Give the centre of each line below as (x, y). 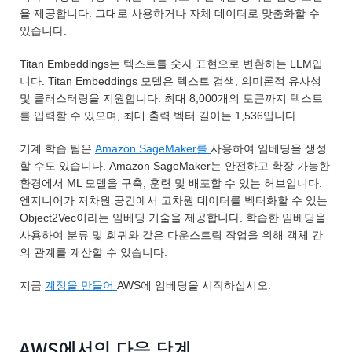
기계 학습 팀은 (57, 149)
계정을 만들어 (81, 286)
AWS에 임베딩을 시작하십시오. (194, 286)
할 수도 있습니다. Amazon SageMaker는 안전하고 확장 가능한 (175, 166)
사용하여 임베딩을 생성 (269, 149)
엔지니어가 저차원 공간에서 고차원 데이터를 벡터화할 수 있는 (174, 201)
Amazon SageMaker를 (153, 149)
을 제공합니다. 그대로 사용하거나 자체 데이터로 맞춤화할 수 (170, 14)
